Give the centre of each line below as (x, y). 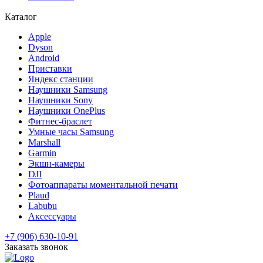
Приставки (50, 68)
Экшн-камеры (56, 163)
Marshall (44, 142)
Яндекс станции (61, 79)
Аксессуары (52, 216)
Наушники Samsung (68, 89)
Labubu (43, 205)
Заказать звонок (36, 247)
